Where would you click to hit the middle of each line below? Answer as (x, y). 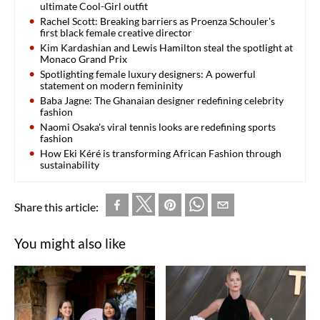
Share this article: (56, 206)
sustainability (70, 164)
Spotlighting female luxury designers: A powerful (148, 74)
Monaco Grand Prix (84, 59)
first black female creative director (116, 32)
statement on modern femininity (111, 85)
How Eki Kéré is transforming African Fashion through (161, 153)
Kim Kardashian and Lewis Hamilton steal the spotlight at (166, 47)
